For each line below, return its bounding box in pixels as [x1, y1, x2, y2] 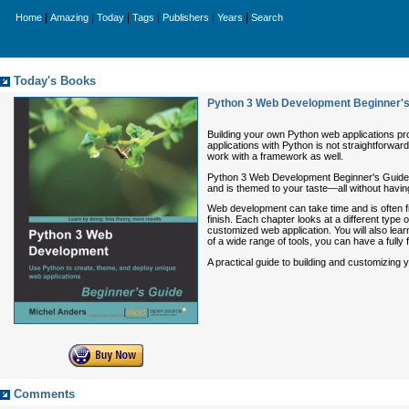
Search [251, 12, 283, 23]
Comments [14, 388, 75, 401]
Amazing [50, 12, 89, 23]
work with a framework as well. [207, 150, 343, 162]
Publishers [163, 12, 209, 23]
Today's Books [14, 75, 96, 88]
